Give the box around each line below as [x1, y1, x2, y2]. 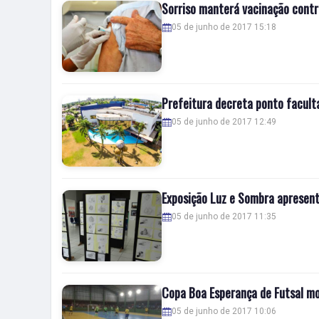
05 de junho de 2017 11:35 [172, 211, 276, 221]
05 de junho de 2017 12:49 [172, 117, 276, 127]
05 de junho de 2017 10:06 [172, 306, 276, 316]
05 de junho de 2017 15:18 [172, 22, 276, 32]
